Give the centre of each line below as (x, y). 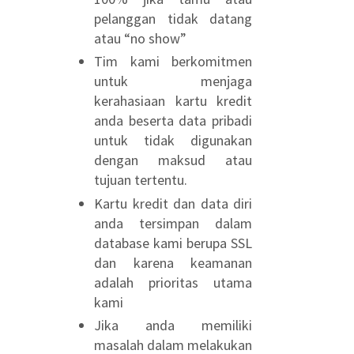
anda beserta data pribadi (173, 121)
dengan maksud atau (173, 160)
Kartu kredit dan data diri (173, 203)
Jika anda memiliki (173, 325)
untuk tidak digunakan (173, 140)
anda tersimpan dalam (173, 223)
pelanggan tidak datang (173, 18)
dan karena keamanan (173, 262)
